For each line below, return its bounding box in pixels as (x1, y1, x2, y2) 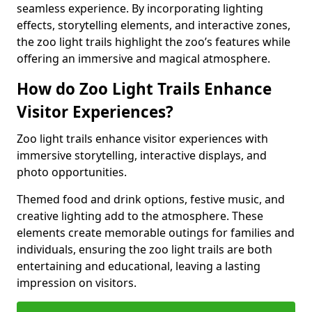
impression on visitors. (17, 275, 136, 290)
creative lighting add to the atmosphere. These (17, 208, 263, 224)
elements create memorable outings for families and (17, 225, 295, 240)
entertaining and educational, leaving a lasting (17, 258, 260, 274)
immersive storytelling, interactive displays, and (17, 148, 267, 163)
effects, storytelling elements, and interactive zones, (17, 17, 290, 33)
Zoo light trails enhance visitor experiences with (17, 131, 268, 146)
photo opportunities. (17, 164, 127, 180)
